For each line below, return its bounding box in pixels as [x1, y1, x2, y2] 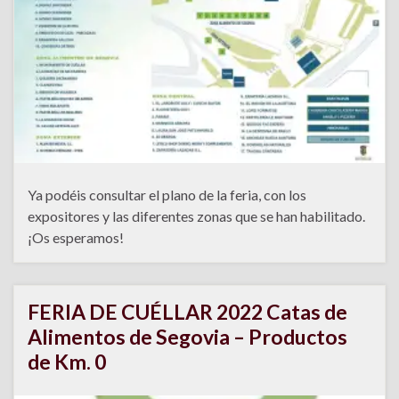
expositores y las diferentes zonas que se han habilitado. [28, 208, 365, 225]
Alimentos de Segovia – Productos [28, 324, 347, 350]
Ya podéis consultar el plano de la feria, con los [28, 186, 306, 204]
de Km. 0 [28, 349, 106, 375]
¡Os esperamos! [28, 229, 124, 247]
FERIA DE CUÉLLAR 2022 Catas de [28, 299, 347, 325]
